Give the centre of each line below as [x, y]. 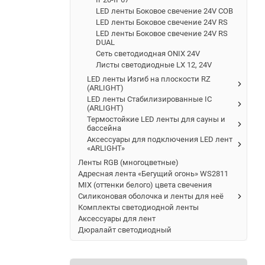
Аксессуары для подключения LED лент [160, 139]
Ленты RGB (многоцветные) [128, 162]
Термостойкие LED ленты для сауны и [156, 119]
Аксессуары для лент [117, 218]
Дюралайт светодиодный [125, 230]
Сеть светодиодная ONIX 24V [148, 53]
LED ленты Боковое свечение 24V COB [164, 11]
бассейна [104, 128]
